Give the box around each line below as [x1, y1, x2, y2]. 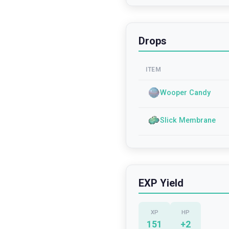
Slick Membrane [160, 116, 216, 125]
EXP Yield [139, 177, 184, 189]
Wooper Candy [160, 88, 211, 97]
